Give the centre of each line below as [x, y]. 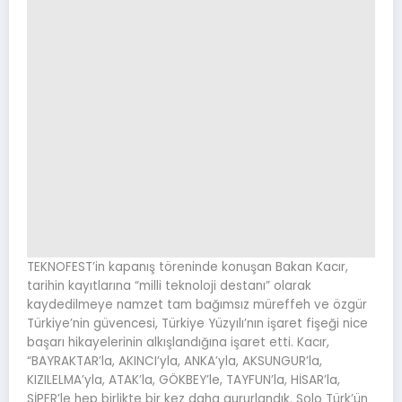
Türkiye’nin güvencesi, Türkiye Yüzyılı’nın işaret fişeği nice [197, 324]
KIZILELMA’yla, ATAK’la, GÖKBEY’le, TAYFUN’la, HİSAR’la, [184, 380]
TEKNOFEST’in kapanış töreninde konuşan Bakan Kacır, [188, 267]
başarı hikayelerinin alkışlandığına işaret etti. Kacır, [178, 343]
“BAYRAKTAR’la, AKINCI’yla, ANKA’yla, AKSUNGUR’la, [175, 362]
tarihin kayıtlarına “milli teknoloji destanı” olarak [169, 286]
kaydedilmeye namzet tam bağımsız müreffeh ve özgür [197, 305]
